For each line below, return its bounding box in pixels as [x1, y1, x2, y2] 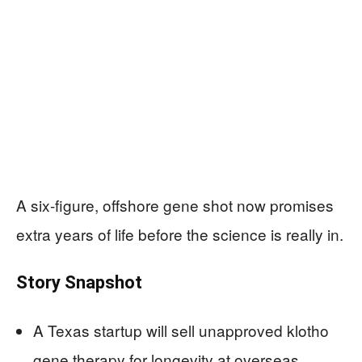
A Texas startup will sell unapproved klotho [33, 318, 329, 341]
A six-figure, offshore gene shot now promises [16, 193, 334, 216]
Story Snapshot [16, 271, 142, 293]
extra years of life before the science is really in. [16, 222, 343, 245]
